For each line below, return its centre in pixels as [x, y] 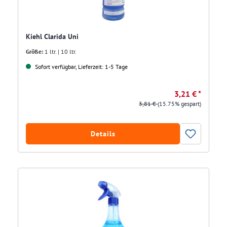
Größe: [34, 52]
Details [103, 134]
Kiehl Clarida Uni [52, 37]
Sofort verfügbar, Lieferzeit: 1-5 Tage [81, 67]
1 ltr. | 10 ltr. [61, 52]
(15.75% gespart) [179, 104]
